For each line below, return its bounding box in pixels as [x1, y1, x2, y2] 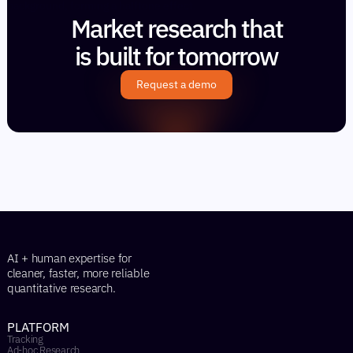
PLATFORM [6, 319, 69, 335]
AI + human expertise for [6, 251, 132, 266]
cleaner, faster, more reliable [6, 266, 150, 281]
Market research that [70, 12, 283, 45]
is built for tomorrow [75, 39, 278, 72]
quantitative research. [6, 281, 116, 295]
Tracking [6, 333, 43, 346]
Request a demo [136, 77, 217, 91]
